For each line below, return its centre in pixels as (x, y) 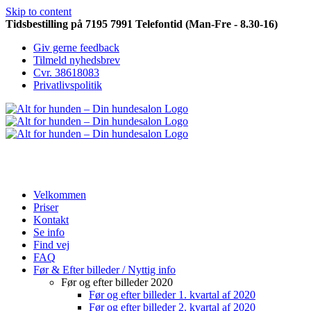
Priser (46, 207)
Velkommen (60, 195)
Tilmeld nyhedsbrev (77, 60)
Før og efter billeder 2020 (117, 282)
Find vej (51, 245)
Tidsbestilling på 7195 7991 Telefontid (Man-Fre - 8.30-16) (142, 24)
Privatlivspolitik (68, 85)
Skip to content (39, 11)
